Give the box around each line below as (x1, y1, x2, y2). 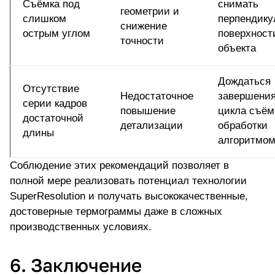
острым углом (23, 28, 90, 40)
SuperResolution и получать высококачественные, (10, 190, 248, 203)
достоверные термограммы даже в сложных (10, 206, 222, 218)
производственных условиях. (10, 221, 152, 233)
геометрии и (120, 6, 179, 18)
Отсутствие (23, 83, 79, 95)
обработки (218, 120, 268, 132)
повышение (120, 105, 176, 117)
